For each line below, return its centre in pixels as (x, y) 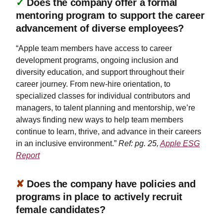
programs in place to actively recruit (99, 197)
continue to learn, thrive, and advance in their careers (109, 132)
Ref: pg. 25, (139, 143)
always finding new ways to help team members (100, 120)
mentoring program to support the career (110, 15)
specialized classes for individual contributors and (103, 96)
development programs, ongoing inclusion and (97, 60)
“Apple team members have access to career (94, 48)
